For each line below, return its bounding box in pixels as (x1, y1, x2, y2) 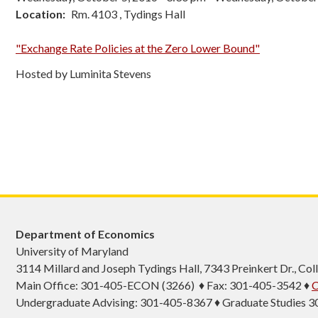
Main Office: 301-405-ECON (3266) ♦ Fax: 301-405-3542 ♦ (16, 278, 312, 292)
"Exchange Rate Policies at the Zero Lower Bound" (16, 41, 260, 55)
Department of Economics (16, 227, 155, 241)
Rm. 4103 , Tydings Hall (71, 7, 185, 21)
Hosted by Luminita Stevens (16, 67, 151, 80)
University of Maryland (16, 244, 128, 258)
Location (16, 7, 62, 21)
